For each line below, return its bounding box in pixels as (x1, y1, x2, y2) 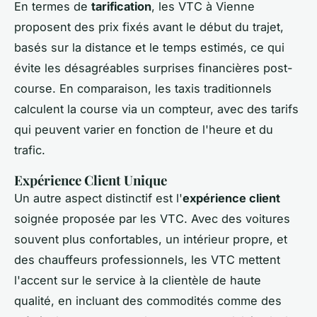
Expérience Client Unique (14, 171, 167, 189)
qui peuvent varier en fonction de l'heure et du (14, 122, 273, 137)
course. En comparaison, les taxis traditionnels (14, 81, 272, 96)
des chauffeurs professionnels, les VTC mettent (14, 252, 280, 267)
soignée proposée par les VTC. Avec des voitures (14, 211, 290, 226)
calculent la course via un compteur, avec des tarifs (14, 101, 299, 116)
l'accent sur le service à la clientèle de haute (14, 272, 261, 287)
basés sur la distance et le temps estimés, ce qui (14, 40, 284, 54)
